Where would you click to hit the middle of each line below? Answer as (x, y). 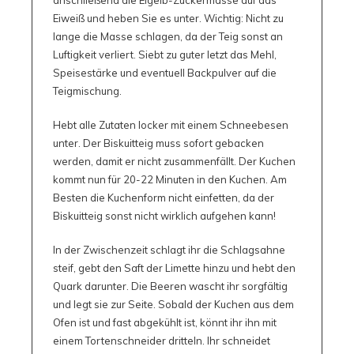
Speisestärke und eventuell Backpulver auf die (164, 72)
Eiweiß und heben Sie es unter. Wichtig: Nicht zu (168, 18)
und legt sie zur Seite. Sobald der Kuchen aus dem (173, 304)
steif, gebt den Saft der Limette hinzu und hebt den (174, 267)
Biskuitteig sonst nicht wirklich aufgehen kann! (164, 215)
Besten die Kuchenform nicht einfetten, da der (163, 197)
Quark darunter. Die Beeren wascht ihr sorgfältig (170, 286)
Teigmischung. (87, 90)
